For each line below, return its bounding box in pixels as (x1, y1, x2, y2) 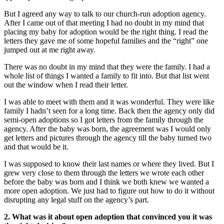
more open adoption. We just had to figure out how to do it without (4, 186, 214, 195)
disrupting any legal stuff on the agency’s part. (4, 195, 149, 204)
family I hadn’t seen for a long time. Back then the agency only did (4, 106, 214, 115)
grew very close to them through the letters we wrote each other (4, 168, 204, 177)
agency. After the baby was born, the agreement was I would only (4, 124, 211, 133)
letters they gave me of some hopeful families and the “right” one (4, 36, 208, 45)
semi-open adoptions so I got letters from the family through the (4, 115, 203, 124)
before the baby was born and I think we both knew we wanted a (4, 177, 209, 186)
